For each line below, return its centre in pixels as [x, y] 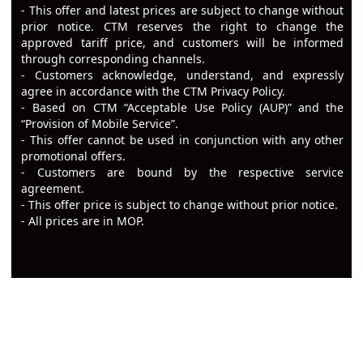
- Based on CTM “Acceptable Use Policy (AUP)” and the [183, 108]
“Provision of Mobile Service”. [100, 124]
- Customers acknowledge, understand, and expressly [183, 75]
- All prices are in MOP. [83, 221]
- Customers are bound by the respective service [183, 173]
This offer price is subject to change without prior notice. [184, 205]
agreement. [53, 189]
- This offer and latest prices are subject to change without [183, 11]
